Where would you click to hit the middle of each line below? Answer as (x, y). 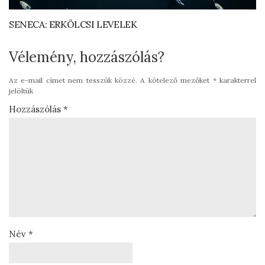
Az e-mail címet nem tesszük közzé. (73, 80)
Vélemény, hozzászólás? (87, 57)
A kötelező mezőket (177, 80)
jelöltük (21, 91)
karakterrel (236, 80)
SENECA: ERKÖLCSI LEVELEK (73, 25)
